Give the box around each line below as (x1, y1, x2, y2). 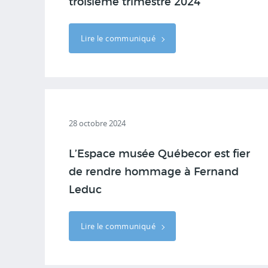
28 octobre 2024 (69, 118, 126, 129)
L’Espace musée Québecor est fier (69, 149, 250, 160)
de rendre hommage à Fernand (69, 167, 239, 178)
